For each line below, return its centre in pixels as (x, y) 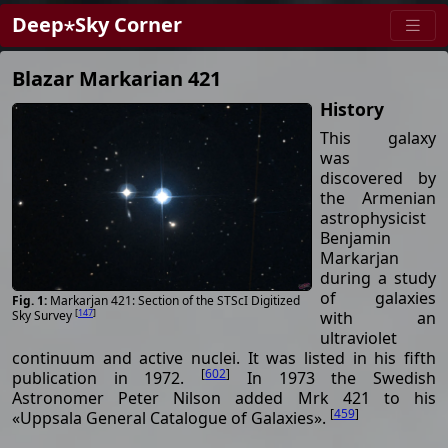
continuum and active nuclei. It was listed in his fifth (224, 357)
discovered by (378, 177)
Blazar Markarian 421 (116, 78)
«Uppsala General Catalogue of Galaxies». (171, 417)
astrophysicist (373, 217)
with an (378, 317)
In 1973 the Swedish (333, 377)
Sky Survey (43, 316)
